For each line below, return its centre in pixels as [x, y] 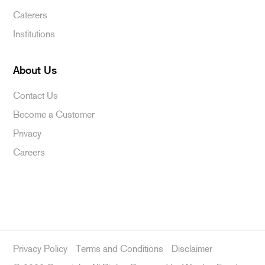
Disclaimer [192, 249]
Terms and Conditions [120, 249]
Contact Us [36, 96]
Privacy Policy [41, 249]
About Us [35, 71]
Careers [29, 152]
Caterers [30, 15]
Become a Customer [54, 114]
